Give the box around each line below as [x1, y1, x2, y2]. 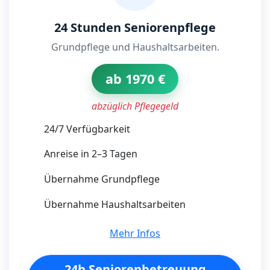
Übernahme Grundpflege [43, 172, 160, 186]
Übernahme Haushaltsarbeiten [43, 197, 186, 211]
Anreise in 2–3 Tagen [43, 147, 137, 161]
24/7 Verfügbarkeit [43, 122, 130, 136]
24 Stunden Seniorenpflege [54, 19, 216, 36]
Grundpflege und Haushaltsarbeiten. [51, 40, 219, 54]
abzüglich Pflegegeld [92, 99, 178, 113]
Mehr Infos [110, 226, 160, 240]
